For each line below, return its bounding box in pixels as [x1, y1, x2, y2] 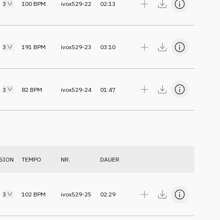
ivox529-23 [61, 43, 91, 51]
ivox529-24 [61, 85, 91, 93]
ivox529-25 [61, 191, 91, 198]
